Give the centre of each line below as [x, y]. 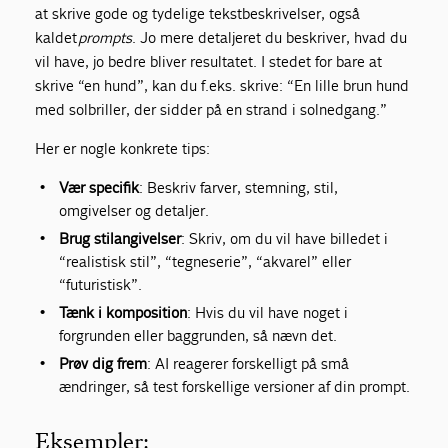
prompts [105, 38]
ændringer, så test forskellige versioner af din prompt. [235, 387]
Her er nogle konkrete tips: [123, 149]
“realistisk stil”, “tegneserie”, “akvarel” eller [205, 262]
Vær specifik [99, 188]
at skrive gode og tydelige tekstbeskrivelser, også [198, 14]
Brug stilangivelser [120, 239]
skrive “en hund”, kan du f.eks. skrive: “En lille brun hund [222, 86]
